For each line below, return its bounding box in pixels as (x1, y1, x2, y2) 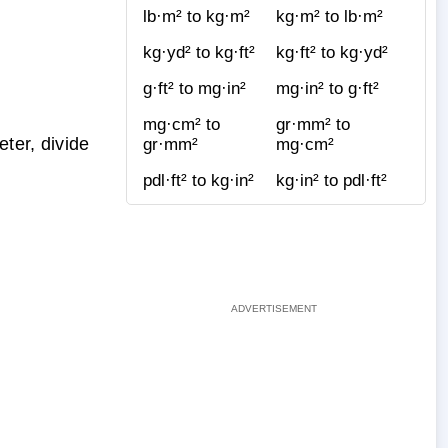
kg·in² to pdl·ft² (276, 170, 387, 190)
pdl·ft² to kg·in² (143, 170, 254, 190)
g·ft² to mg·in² (143, 78, 246, 98)
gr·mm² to (276, 114, 350, 134)
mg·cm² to (143, 114, 220, 134)
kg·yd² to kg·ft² (143, 42, 255, 62)
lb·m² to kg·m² (143, 6, 250, 26)
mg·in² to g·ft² (276, 78, 379, 98)
